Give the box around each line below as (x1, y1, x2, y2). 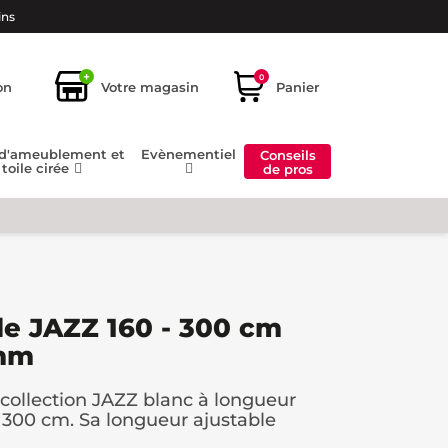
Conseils (259, 146, 316, 163)
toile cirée (2, 160, 73, 177)
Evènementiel (141, 146, 237, 163)
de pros (262, 160, 313, 177)
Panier (276, 78, 319, 95)
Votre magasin (101, 78, 199, 95)
